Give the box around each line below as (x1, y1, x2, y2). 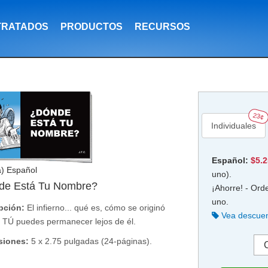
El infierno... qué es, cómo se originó (27, 203, 165, 213)
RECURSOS (135, 22, 190, 32)
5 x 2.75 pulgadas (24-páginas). (31, 236, 152, 246)
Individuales (211, 121, 256, 130)
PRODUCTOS (60, 22, 123, 32)
